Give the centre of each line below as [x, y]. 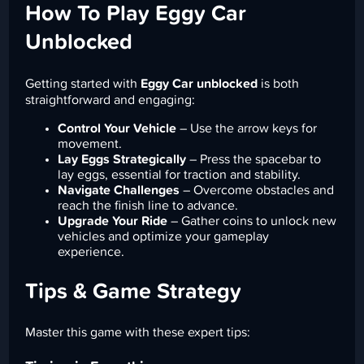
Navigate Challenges [119, 190]
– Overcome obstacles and [257, 190]
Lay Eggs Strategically [122, 159]
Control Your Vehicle [117, 128]
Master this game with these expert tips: [138, 333]
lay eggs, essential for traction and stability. [180, 174]
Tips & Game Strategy [134, 292]
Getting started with [83, 83]
